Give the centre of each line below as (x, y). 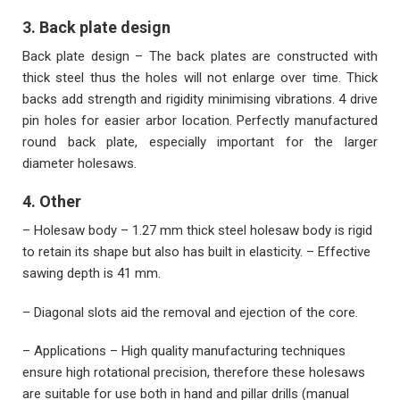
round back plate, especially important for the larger (200, 142)
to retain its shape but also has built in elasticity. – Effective (196, 252)
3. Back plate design (96, 27)
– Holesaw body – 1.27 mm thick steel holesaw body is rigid (197, 231)
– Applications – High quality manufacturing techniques (184, 351)
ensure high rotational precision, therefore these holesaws (194, 373)
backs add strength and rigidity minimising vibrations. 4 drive (200, 99)
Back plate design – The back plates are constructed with (200, 56)
